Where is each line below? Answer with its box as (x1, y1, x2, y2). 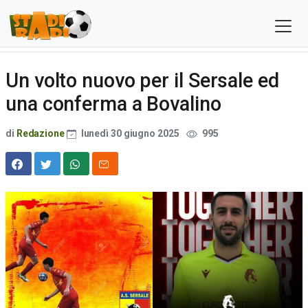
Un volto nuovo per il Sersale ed (5, 69, 279, 92)
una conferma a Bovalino (5, 92, 221, 115)
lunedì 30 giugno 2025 (78, 128, 181, 139)
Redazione (16, 128, 65, 139)
